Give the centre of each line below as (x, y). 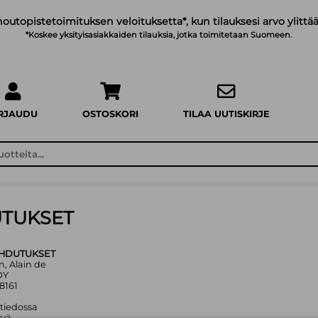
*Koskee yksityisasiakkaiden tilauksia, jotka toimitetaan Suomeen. (159, 35)
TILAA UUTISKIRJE (227, 114)
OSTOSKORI (111, 114)
